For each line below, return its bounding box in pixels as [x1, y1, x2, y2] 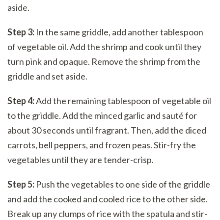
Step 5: [7, 178, 34, 190]
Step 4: [7, 95, 34, 106]
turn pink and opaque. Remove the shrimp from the [7, 55, 200, 67]
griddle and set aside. [7, 70, 87, 82]
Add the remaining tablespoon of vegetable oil [34, 95, 211, 106]
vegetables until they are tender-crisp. [7, 154, 154, 165]
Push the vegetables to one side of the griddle [34, 178, 210, 190]
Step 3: [7, 26, 34, 37]
